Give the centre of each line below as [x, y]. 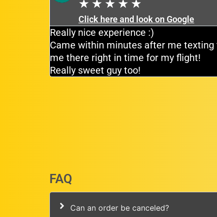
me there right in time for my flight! [125, 58]
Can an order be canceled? [120, 208]
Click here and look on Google [136, 19]
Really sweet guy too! [95, 70]
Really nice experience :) [102, 33]
